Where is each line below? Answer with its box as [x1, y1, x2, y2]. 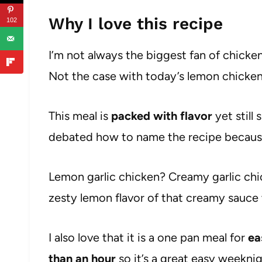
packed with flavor [111, 109, 212, 123]
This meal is [49, 109, 111, 123]
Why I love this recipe [49, 14, 223, 33]
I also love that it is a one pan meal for [49, 230, 248, 244]
